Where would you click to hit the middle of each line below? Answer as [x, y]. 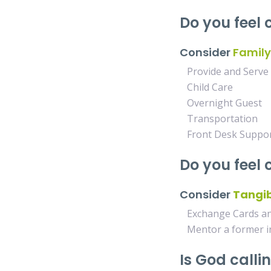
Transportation [219, 119]
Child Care [206, 87]
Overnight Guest [221, 103]
